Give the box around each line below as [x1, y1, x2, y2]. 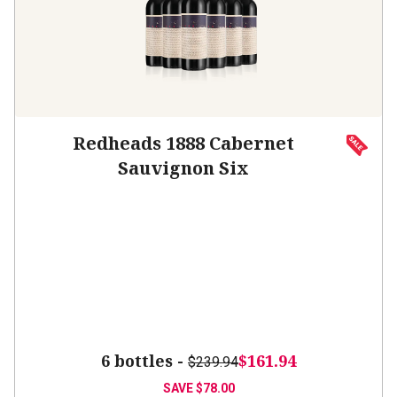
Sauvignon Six [118, 156, 249, 180]
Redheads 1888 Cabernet [73, 131, 294, 155]
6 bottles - [101, 350, 188, 371]
